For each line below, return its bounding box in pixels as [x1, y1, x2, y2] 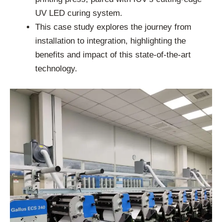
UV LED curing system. [35, 8, 122, 18]
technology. [35, 64, 77, 74]
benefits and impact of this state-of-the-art [35, 50, 191, 60]
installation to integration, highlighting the [35, 36, 186, 46]
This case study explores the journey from [35, 22, 191, 32]
